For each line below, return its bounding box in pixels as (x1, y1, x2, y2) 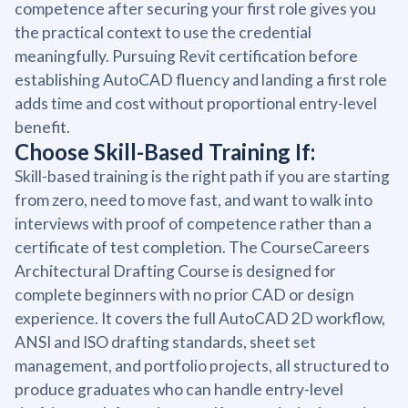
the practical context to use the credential (15, 22, 311, 42)
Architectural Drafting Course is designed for (15, 260, 336, 280)
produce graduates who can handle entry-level (15, 379, 343, 399)
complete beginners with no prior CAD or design (15, 284, 354, 304)
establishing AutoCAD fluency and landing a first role (15, 69, 387, 89)
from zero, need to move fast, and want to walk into (15, 189, 372, 209)
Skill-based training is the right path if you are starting (15, 166, 390, 186)
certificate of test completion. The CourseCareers (15, 237, 370, 257)
